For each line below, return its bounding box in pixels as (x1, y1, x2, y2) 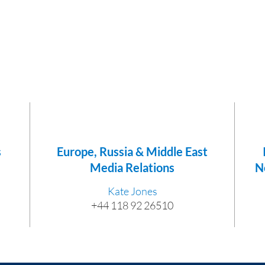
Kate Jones (107, 184, 157, 198)
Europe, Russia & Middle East (57, 144, 208, 159)
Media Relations (90, 160, 174, 174)
